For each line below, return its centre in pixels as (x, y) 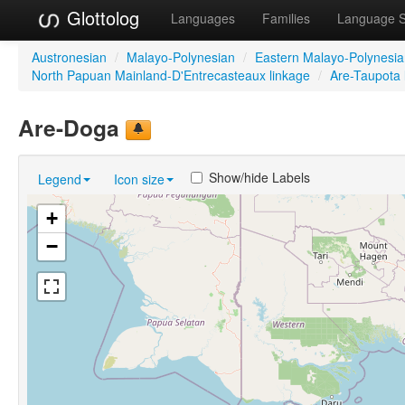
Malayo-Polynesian (181, 57)
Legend (60, 179)
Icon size (139, 179)
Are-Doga (72, 127)
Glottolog (100, 18)
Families (286, 18)
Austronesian (69, 57)
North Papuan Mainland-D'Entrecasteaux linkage (171, 75)
